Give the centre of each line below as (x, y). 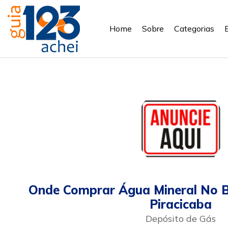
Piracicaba (180, 204)
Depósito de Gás (180, 219)
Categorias (194, 28)
